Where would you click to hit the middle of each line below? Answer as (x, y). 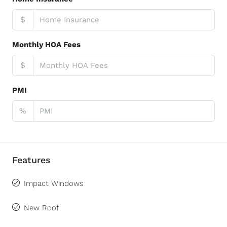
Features (31, 160)
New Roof (41, 208)
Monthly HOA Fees (46, 45)
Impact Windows (54, 183)
